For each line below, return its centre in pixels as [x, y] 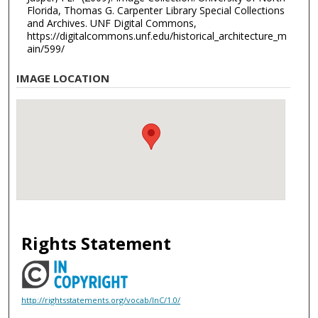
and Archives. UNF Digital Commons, [111, 23]
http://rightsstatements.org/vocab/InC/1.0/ [101, 300]
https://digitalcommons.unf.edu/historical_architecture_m [157, 35]
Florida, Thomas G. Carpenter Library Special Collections [155, 10]
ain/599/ [45, 48]
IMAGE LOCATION [63, 78]
